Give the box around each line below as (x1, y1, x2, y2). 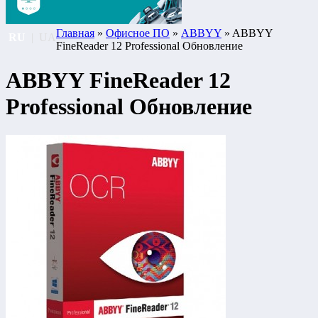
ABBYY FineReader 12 (6, 67, 231, 93)
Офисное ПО (106, 26, 170, 39)
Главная (56, 26, 94, 39)
